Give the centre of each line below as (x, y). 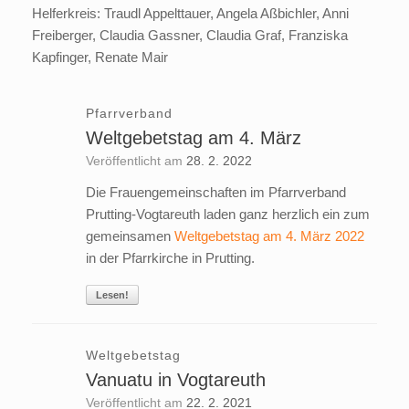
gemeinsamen (130, 236)
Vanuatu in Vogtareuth (175, 380)
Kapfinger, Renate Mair (100, 58)
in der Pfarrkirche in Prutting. (170, 258)
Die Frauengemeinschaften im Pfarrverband (215, 193)
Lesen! (112, 295)
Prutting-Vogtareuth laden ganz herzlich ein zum (227, 215)
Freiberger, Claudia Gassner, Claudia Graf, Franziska (190, 36)
